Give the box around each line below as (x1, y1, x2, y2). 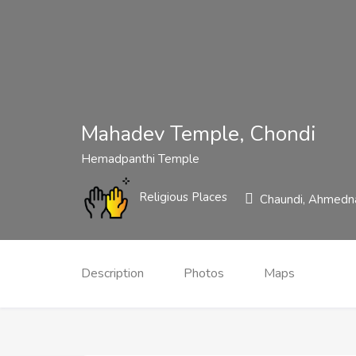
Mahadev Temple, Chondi (81, 120, 315, 148)
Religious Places (139, 189, 227, 206)
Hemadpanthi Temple (81, 151, 199, 167)
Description (81, 265, 144, 282)
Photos (184, 265, 224, 282)
